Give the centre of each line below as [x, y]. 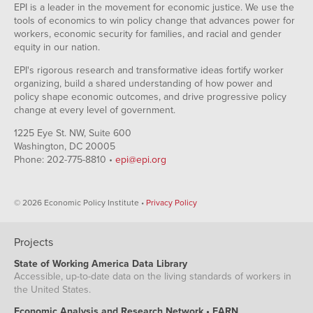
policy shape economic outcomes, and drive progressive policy [150, 96]
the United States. [52, 289]
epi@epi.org [141, 159]
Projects [34, 242]
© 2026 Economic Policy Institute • [80, 202]
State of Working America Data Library [101, 263]
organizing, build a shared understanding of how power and [143, 83]
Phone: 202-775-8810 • [65, 159]
